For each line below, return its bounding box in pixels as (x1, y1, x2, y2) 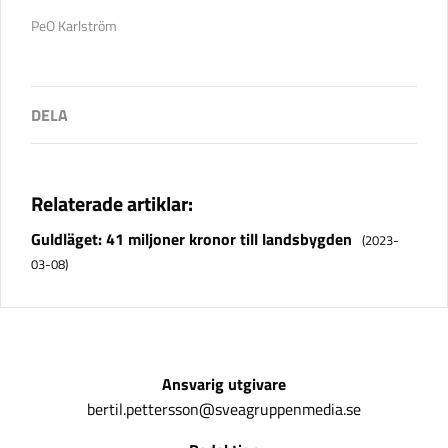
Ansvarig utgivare (162, 372, 286, 397)
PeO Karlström (31, 15, 117, 38)
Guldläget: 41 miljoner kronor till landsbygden (31, 227, 352, 252)
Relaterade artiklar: (31, 188, 193, 220)
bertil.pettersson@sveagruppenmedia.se (87, 397, 361, 422)
